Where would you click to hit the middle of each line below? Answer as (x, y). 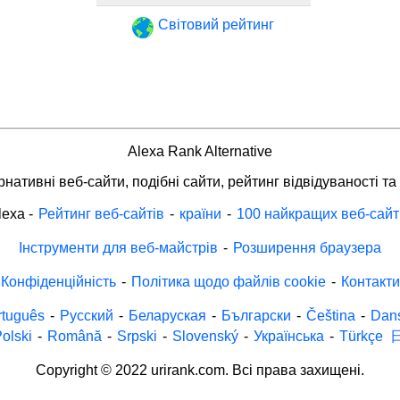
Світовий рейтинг (216, 24)
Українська (288, 336)
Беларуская (167, 315)
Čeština (330, 315)
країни (200, 213)
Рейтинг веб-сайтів (101, 213)
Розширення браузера (307, 247)
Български (256, 315)
